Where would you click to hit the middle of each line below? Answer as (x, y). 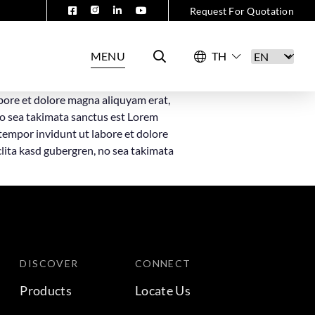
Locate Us (163, 291)
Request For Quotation (242, 11)
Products (46, 291)
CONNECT (163, 264)
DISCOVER (49, 264)
